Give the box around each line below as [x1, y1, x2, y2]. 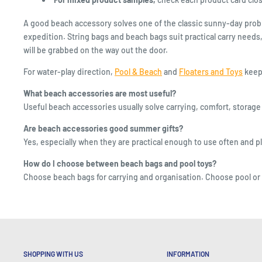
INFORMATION [166, 250, 209, 258]
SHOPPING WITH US [23, 250, 83, 258]
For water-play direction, [23, 67, 115, 77]
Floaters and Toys [179, 67, 243, 77]
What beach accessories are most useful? [23, 88, 176, 99]
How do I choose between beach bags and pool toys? [23, 158, 216, 169]
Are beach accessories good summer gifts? [23, 123, 183, 134]
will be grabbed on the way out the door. [23, 45, 168, 56]
